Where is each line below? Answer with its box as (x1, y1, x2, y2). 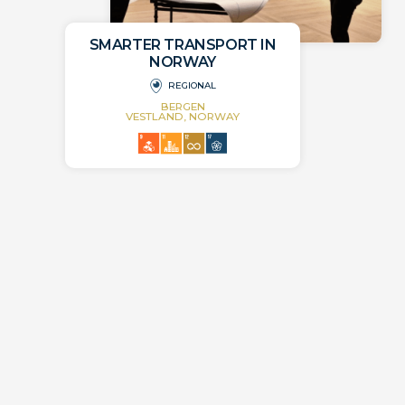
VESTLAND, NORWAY (126, 110, 240, 124)
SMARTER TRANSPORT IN (89, 36, 277, 54)
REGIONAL (168, 80, 217, 92)
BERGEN (160, 100, 205, 114)
